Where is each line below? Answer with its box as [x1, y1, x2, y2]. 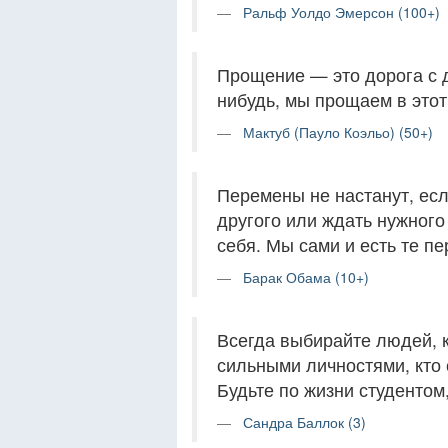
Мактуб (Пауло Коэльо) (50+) [243, 122, 433, 143]
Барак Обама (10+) [243, 267, 369, 288]
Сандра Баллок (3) [243, 412, 366, 433]
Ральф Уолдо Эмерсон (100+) [243, 2, 440, 23]
